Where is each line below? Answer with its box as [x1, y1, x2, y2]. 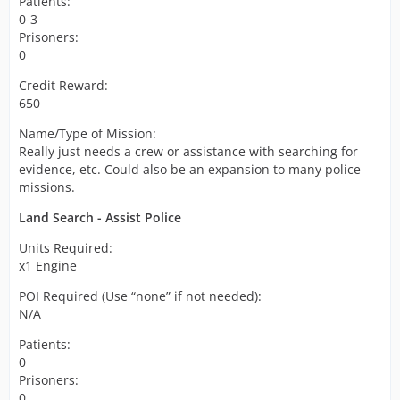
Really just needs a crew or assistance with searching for [19, 143, 358, 160]
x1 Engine [19, 257, 77, 274]
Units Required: [19, 239, 112, 256]
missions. [19, 179, 75, 196]
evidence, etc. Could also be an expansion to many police [19, 161, 361, 178]
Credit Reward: [19, 77, 108, 94]
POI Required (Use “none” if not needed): [19, 287, 262, 304]
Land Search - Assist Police [19, 209, 181, 226]
